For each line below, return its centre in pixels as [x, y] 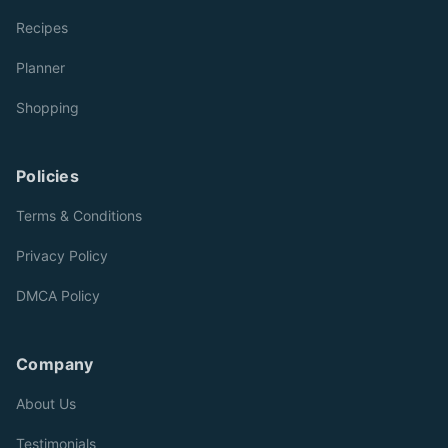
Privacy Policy [62, 255]
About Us [46, 403]
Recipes [42, 27]
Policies [48, 175]
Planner [40, 67]
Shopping [47, 107]
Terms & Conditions [79, 215]
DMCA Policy [58, 295]
